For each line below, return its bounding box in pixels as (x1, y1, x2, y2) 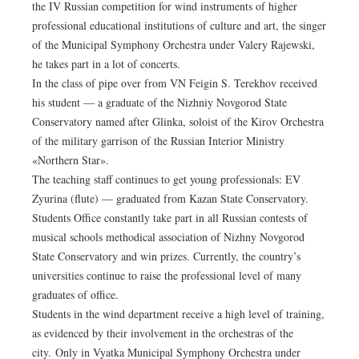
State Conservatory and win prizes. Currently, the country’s (32, 248, 301, 264)
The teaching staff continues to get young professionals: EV (32, 171, 301, 188)
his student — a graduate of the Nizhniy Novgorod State (32, 95, 287, 111)
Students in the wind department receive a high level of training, (32, 306, 325, 322)
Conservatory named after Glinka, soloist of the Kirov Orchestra (32, 114, 324, 130)
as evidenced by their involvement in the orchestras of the (32, 325, 293, 341)
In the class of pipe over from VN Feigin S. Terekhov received (32, 75, 317, 91)
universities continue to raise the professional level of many (32, 268, 301, 284)
